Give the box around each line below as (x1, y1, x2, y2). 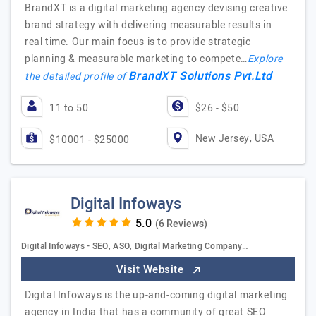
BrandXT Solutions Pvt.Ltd (128, 68, 272, 85)
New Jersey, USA (195, 130, 274, 146)
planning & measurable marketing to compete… (25, 51, 248, 66)
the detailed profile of (25, 69, 129, 84)
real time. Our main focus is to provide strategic (25, 35, 251, 49)
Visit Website (116, 262, 187, 277)
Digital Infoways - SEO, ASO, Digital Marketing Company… (21, 240, 249, 253)
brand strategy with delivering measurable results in (25, 18, 272, 32)
